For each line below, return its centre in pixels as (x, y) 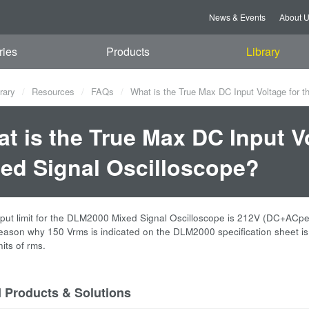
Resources (53, 91)
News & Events (237, 17)
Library (263, 51)
